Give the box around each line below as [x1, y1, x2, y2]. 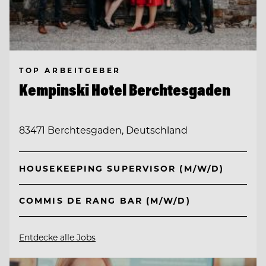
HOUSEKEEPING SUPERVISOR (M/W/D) [19, 162, 224, 174]
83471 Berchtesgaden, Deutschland [19, 123, 188, 136]
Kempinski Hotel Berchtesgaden [19, 79, 230, 100]
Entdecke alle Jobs [19, 232, 96, 243]
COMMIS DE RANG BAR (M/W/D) [19, 195, 191, 207]
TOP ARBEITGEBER [19, 65, 121, 75]
